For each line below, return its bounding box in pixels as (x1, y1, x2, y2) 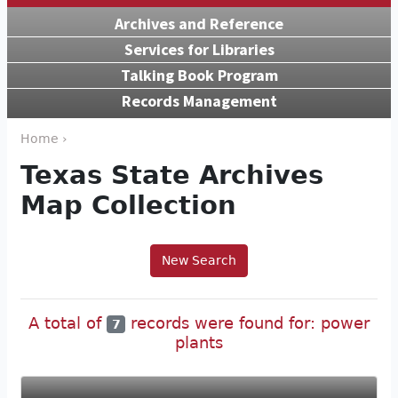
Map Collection (20, 189, 236, 220)
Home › (20, 131, 68, 146)
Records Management (121, 90, 277, 111)
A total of (28, 313, 107, 332)
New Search (162, 252, 236, 267)
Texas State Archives (20, 159, 323, 190)
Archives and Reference (115, 12, 283, 34)
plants (175, 333, 223, 353)
